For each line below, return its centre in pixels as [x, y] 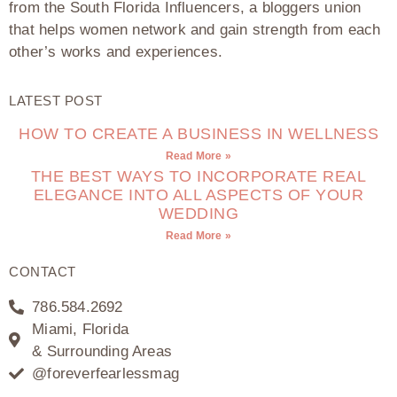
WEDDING [198, 213]
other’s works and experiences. [116, 51]
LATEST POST [56, 100]
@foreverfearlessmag [106, 373]
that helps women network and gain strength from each [195, 29]
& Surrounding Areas [102, 351]
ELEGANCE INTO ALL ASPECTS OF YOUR [198, 195]
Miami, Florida [81, 329]
